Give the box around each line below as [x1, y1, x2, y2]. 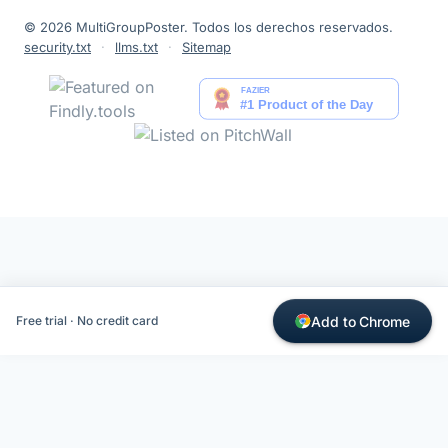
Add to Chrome [310, 312, 410, 330]
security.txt [24, 39, 91, 56]
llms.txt [115, 39, 158, 56]
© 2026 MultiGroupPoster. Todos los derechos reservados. [24, 19, 393, 36]
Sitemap [182, 39, 231, 56]
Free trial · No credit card [16, 313, 158, 329]
